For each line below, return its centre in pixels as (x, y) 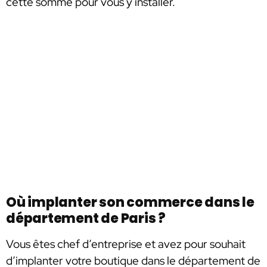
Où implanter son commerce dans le (130, 202)
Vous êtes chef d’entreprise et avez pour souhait (126, 244)
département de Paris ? (86, 218)
